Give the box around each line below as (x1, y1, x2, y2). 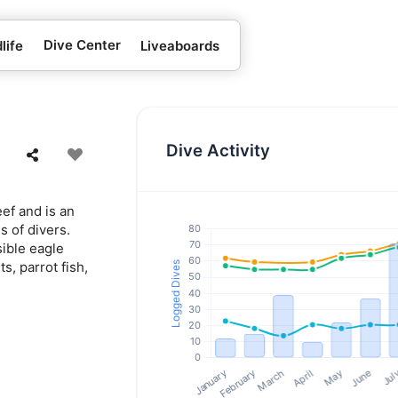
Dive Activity (166, 139, 271, 161)
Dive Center (43, 36, 121, 53)
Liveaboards (140, 36, 220, 54)
